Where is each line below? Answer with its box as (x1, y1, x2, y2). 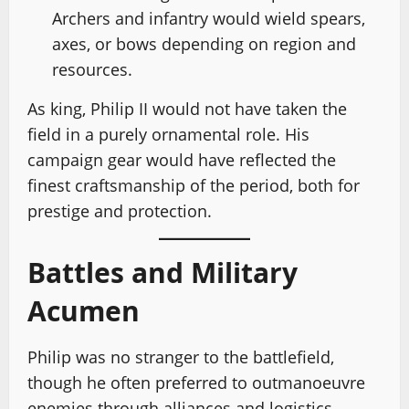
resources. (52, 58, 132, 80)
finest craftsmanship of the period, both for (27, 173, 360, 196)
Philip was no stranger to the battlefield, (27, 345, 334, 368)
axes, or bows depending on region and (52, 32, 356, 55)
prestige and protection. (27, 199, 212, 222)
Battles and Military (27, 253, 298, 291)
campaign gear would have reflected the (27, 148, 336, 171)
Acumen (27, 291, 140, 330)
